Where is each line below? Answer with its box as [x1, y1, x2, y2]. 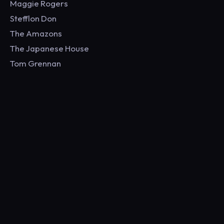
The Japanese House [10, 43, 89, 53]
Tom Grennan [10, 58, 61, 68]
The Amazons [10, 28, 62, 38]
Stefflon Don [10, 13, 56, 23]
